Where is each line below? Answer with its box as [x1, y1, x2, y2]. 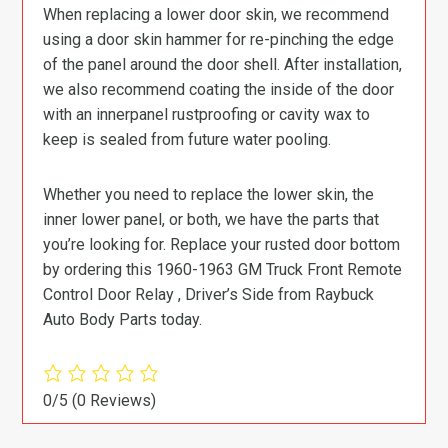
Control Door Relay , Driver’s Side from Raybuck [43, 285, 375, 304]
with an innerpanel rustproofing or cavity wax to [43, 105, 371, 124]
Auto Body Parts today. [43, 310, 203, 329]
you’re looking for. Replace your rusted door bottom [43, 235, 401, 254]
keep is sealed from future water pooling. [43, 130, 332, 149]
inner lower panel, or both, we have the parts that [43, 210, 380, 229]
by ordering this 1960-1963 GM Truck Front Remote [43, 260, 403, 279]
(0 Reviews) [72, 391, 157, 411]
